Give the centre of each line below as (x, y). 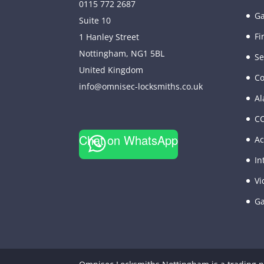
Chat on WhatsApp (129, 140)
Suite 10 (95, 20)
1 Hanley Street (109, 37)
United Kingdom (111, 70)
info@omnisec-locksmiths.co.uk (141, 86)
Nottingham (103, 53)
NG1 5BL (148, 53)
